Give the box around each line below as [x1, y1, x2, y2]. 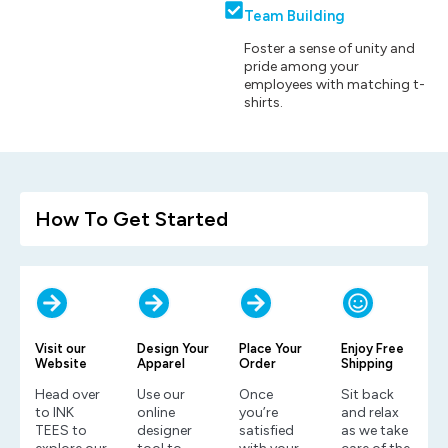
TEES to [35, 421, 87, 439]
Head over [35, 385, 100, 403]
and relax [341, 403, 399, 421]
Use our [137, 385, 185, 403]
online [137, 403, 175, 421]
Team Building [244, 6, 345, 25]
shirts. [244, 93, 283, 111]
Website [35, 355, 87, 371]
